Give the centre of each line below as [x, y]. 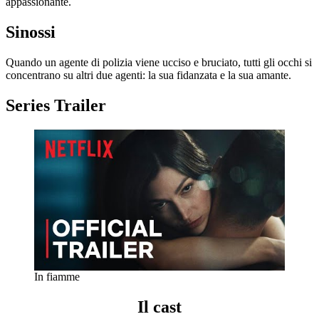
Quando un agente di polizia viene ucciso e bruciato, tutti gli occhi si [159, 63]
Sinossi [31, 32]
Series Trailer [56, 106]
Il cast [159, 307]
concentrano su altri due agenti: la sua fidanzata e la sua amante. [148, 75]
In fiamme [57, 276]
